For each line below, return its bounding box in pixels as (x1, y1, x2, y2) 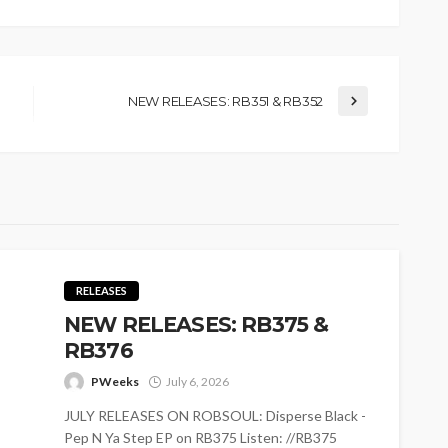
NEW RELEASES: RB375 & (64, 312, 329, 338)
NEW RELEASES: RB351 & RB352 (128, 93, 323, 110)
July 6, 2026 (166, 374, 229, 390)
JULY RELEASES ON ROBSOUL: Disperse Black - (64, 407, 366, 425)
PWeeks (91, 374, 139, 390)
